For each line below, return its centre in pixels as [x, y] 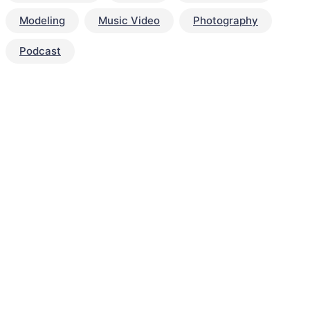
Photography [226, 20]
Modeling [42, 20]
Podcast [40, 51]
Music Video [129, 20]
